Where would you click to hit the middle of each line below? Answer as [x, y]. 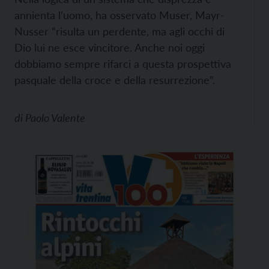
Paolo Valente [55, 118]
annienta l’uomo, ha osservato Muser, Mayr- [119, 15]
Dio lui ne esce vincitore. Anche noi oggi [110, 48]
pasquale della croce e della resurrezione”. [115, 80]
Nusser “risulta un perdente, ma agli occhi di [119, 32]
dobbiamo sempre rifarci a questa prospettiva [123, 64]
